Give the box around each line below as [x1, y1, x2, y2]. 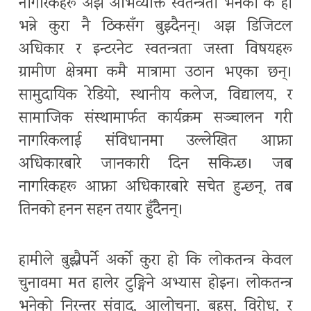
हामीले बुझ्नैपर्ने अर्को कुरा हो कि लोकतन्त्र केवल [19, 250, 292, 274]
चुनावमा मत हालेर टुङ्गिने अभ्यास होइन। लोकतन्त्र [19, 273, 292, 296]
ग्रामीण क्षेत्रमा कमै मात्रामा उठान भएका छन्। [19, 62, 292, 85]
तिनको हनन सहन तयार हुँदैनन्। [19, 199, 183, 223]
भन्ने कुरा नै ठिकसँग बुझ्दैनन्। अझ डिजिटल [19, 16, 292, 40]
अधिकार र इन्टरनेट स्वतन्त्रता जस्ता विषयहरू [19, 39, 292, 62]
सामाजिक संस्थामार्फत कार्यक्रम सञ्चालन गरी [19, 108, 292, 131]
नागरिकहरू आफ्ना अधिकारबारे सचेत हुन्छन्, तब [19, 176, 292, 200]
